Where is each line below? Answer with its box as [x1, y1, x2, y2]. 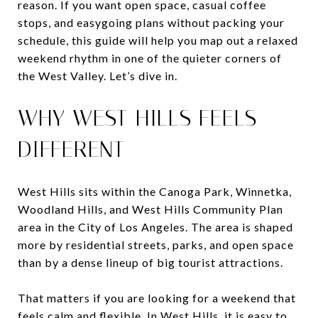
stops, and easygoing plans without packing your [18, 16, 285, 29]
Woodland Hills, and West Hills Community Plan [18, 202, 283, 216]
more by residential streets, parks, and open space [18, 237, 294, 251]
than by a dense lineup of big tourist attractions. [18, 255, 283, 269]
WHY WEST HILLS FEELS [18, 104, 257, 131]
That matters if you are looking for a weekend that [18, 290, 296, 305]
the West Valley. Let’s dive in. [18, 69, 177, 82]
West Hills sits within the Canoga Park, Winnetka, [18, 184, 292, 198]
